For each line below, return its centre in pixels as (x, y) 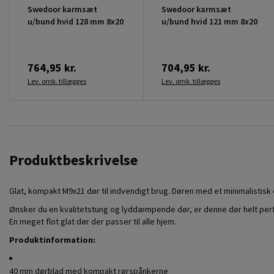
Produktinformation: (52, 239)
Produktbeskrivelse (73, 160)
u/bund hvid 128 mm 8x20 (76, 21)
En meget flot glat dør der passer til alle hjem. (93, 221)
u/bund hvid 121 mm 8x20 (209, 21)
